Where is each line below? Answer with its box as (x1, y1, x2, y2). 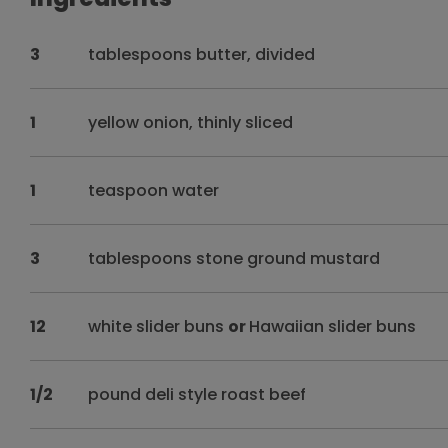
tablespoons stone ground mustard (88, 247, 381, 270)
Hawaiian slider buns (249, 315, 417, 338)
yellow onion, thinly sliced (88, 111, 294, 134)
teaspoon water (88, 179, 220, 202)
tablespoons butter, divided (88, 43, 316, 66)
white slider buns (88, 315, 229, 338)
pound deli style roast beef (88, 383, 307, 406)
